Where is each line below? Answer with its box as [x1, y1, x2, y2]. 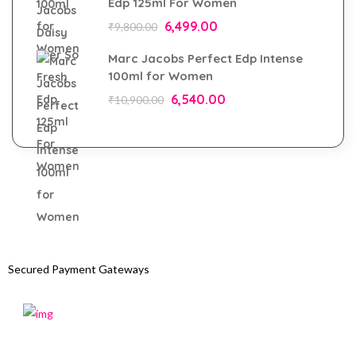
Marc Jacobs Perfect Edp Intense [108, 51, 303, 66]
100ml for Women [108, 68, 213, 83]
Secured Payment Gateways [8, 262, 149, 276]
